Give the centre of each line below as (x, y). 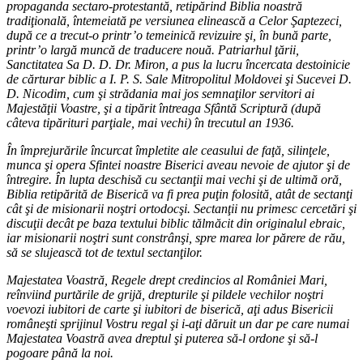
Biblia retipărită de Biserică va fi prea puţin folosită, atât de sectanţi (179, 194)
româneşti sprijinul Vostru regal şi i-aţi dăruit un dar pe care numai (178, 323)
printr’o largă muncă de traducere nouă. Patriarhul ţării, (153, 49)
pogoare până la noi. (60, 352)
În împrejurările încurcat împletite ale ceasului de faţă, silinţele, (168, 150)
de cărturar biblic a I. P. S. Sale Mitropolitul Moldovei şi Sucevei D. (179, 79)
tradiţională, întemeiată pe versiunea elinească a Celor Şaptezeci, (174, 20)
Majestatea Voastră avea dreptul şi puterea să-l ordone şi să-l (162, 338)
